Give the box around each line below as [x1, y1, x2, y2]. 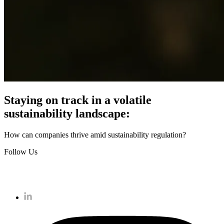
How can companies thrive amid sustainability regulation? [4, 130, 186, 139]
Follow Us [4, 147, 37, 156]
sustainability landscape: [4, 106, 130, 120]
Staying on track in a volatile [4, 93, 151, 106]
